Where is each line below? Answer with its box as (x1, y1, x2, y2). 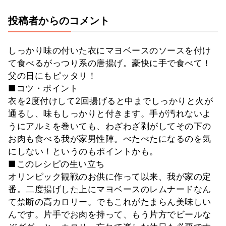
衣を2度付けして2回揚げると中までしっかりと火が (8, 96, 213, 106)
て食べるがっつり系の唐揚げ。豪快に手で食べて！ (8, 58, 211, 69)
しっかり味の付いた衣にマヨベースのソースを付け (8, 45, 211, 56)
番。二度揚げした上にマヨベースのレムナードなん (8, 184, 211, 195)
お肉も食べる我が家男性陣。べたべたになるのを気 (8, 134, 211, 144)
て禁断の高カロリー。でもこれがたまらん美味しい (8, 197, 211, 207)
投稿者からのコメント (8, 15, 110, 27)
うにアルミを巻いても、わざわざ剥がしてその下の (8, 121, 211, 132)
